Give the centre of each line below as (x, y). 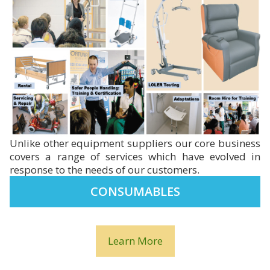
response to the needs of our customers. (105, 170)
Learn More (135, 241)
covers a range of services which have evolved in (135, 157)
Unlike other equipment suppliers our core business (135, 143)
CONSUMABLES (135, 192)
